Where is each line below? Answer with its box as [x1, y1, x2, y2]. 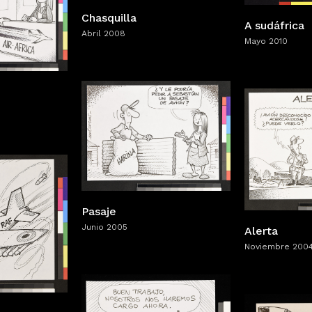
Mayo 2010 [244, 36, 288, 46]
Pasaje [81, 205, 116, 219]
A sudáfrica [244, 18, 304, 32]
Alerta [244, 224, 278, 237]
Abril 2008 [81, 28, 125, 38]
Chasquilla [81, 10, 136, 24]
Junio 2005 [81, 222, 127, 233]
